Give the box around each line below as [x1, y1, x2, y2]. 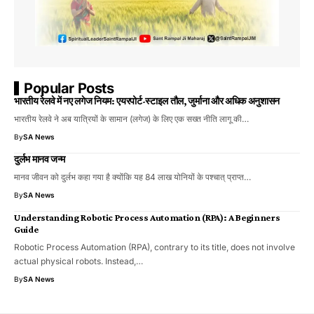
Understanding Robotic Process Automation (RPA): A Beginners [14, 211, 280, 223]
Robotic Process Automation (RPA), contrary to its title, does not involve [14, 241, 295, 252]
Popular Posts [24, 79, 114, 97]
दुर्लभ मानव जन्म [14, 153, 65, 165]
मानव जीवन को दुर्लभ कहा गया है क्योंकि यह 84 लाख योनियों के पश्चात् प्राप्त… [14, 171, 251, 182]
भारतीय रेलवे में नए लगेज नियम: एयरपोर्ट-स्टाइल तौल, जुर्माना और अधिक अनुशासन [14, 95, 280, 107]
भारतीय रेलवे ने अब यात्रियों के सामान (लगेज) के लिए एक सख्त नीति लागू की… [14, 113, 249, 124]
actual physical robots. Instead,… [14, 255, 143, 266]
